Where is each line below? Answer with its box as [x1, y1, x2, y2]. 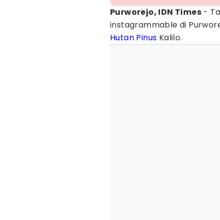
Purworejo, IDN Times [110, 6, 201, 18]
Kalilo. [157, 32, 182, 43]
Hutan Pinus [110, 32, 157, 43]
